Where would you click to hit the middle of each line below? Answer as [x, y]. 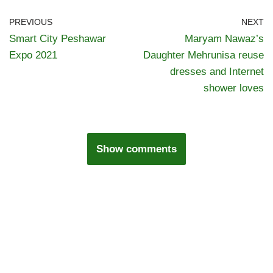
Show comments [136, 149]
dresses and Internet [217, 72]
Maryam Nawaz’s [224, 39]
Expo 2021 [33, 55]
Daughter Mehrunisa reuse [204, 55]
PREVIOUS [31, 23]
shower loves [234, 88]
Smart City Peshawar [58, 39]
